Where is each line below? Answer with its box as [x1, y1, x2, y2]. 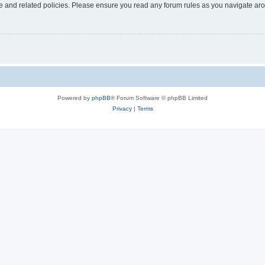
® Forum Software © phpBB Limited [111, 95, 208, 102]
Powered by [57, 95, 92, 102]
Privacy [112, 105, 132, 112]
